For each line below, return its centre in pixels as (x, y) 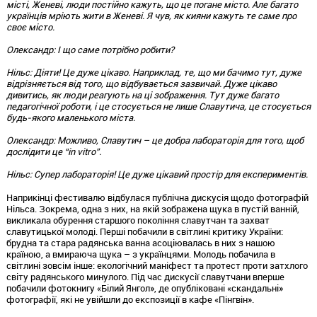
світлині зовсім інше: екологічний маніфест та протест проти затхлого (157, 265)
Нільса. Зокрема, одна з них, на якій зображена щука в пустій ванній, (152, 208)
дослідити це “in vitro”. (53, 151)
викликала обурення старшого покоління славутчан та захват (138, 220)
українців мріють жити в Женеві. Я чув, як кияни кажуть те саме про (151, 15)
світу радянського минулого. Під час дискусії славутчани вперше (145, 276)
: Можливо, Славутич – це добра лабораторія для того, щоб (178, 140)
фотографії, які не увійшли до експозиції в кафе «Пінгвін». (130, 299)
